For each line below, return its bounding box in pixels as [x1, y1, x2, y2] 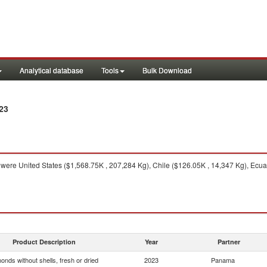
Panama [211, 255, 235, 265]
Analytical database [20, 65, 83, 75]
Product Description [13, 237, 76, 246]
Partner [218, 237, 240, 246]
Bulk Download [142, 65, 192, 75]
